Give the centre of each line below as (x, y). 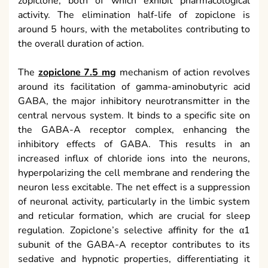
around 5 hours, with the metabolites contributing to (134, 29)
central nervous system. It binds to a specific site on (134, 115)
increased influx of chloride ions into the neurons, (134, 158)
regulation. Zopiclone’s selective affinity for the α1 (134, 230)
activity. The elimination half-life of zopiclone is (134, 15)
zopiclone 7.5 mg (77, 72)
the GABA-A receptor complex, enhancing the (134, 130)
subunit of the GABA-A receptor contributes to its (134, 244)
